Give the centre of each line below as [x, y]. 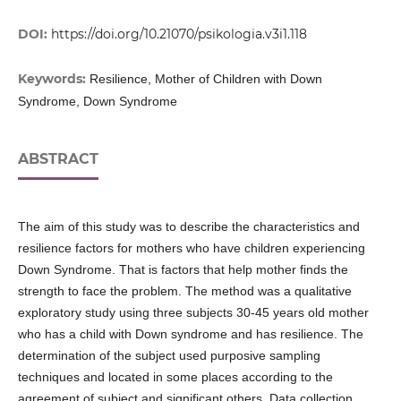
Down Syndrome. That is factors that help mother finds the [183, 270]
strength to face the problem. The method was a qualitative [184, 291]
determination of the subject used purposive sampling [169, 356]
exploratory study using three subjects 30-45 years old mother [193, 313]
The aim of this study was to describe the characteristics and [188, 227]
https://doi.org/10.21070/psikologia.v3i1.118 [179, 34]
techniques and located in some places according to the [175, 377]
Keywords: [53, 79]
